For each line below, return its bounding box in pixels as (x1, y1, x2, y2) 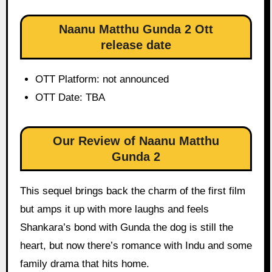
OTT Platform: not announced (35, 73, 169, 86)
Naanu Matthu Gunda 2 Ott (59, 22, 213, 36)
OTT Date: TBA (35, 92, 106, 104)
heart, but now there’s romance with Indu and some (19, 240, 252, 251)
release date (101, 38, 171, 52)
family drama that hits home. (19, 258, 149, 270)
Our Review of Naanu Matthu (53, 134, 219, 148)
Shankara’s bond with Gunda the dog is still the (19, 222, 233, 233)
